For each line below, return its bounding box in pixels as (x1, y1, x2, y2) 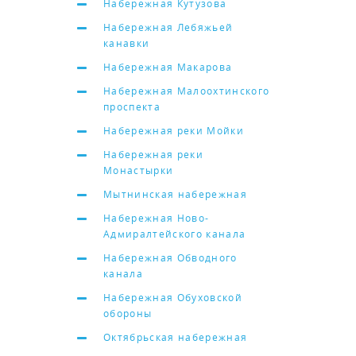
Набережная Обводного (103, 251, 238, 264)
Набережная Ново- (103, 211, 210, 224)
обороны (103, 307, 153, 319)
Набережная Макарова (103, 60, 233, 73)
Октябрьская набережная (103, 331, 248, 343)
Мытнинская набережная (103, 188, 247, 200)
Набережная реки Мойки (103, 124, 244, 137)
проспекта (103, 100, 161, 113)
